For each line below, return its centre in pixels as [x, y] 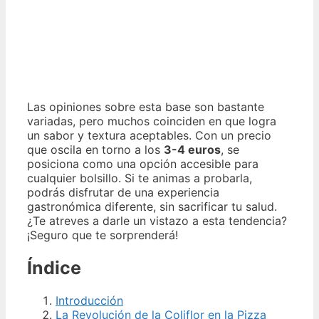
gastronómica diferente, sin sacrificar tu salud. [152, 206]
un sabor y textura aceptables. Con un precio [149, 135]
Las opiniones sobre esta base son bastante [146, 107]
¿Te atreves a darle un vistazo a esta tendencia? [157, 221]
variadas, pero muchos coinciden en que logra [152, 121]
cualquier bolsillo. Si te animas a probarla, [140, 178]
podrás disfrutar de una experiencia [123, 192]
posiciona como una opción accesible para [143, 164]
